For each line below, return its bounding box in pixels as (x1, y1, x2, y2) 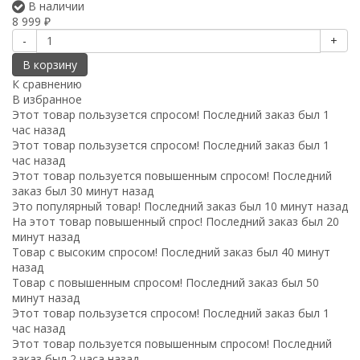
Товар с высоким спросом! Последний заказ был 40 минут (12, 243, 330, 260)
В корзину (22, 56, 77, 72)
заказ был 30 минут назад (12, 182, 153, 198)
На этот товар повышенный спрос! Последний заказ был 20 (12, 213, 339, 229)
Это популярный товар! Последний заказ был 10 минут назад (12, 198, 348, 214)
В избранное (12, 91, 82, 107)
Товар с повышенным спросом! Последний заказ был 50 (12, 274, 319, 290)
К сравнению (12, 76, 82, 92)
